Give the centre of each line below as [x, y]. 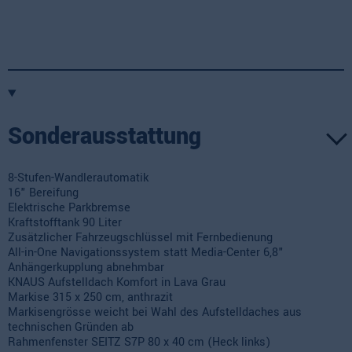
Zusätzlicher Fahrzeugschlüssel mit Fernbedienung [140, 238]
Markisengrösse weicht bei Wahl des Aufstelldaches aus [155, 313]
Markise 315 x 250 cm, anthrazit [90, 298]
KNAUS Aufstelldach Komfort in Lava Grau [117, 283]
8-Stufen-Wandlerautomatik [78, 178]
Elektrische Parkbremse [69, 208]
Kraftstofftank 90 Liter [65, 223]
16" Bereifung [43, 193]
